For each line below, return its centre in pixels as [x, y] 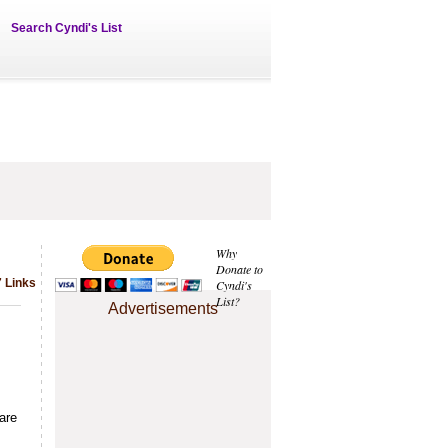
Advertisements [163, 308]
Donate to [239, 269]
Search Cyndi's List [66, 28]
